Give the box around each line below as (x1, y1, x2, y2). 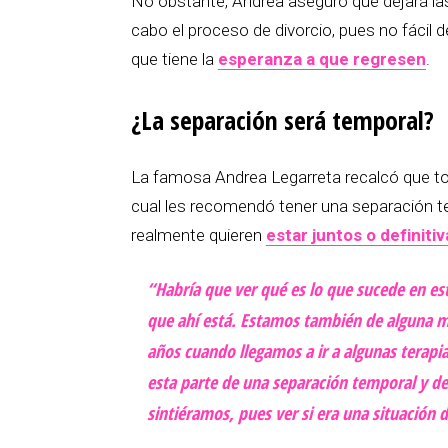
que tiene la (131, 48, 218, 69)
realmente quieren (131, 224, 266, 245)
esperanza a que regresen (218, 48, 426, 69)
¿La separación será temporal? (131, 102, 434, 137)
